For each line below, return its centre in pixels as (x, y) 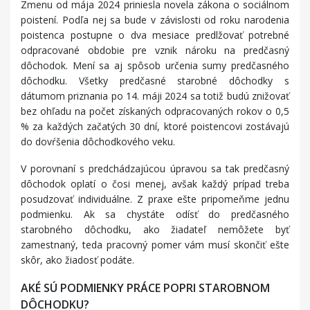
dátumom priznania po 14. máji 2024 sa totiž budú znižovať (155, 96)
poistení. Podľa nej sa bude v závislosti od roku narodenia (155, 20)
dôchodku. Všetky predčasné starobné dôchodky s (155, 81)
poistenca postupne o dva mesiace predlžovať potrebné (155, 35)
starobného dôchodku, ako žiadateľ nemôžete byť (155, 230)
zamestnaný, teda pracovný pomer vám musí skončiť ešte (155, 245)
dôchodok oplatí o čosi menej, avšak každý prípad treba (155, 184)
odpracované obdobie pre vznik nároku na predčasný (155, 51)
